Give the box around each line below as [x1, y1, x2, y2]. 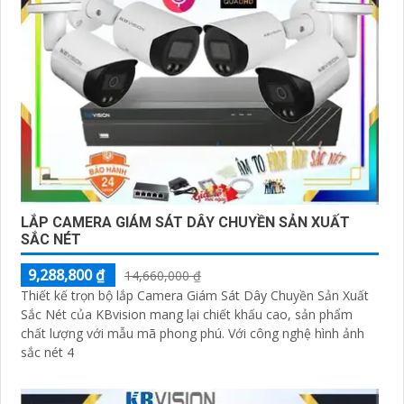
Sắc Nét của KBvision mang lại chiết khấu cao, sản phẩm [21, 306, 353, 324]
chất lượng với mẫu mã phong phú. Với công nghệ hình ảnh [21, 325, 228, 343]
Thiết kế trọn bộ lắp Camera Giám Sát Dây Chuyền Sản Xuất [21, 287, 369, 305]
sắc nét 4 [21, 344, 74, 362]
